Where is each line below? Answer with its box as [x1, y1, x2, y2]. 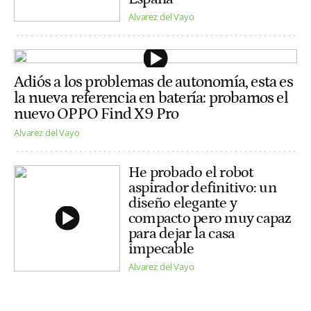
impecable [128, 239, 194, 258]
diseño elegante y [128, 194, 237, 212]
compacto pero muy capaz [128, 209, 292, 227]
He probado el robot [128, 163, 254, 181]
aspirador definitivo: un [128, 178, 276, 196]
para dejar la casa [128, 224, 235, 242]
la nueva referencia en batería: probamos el [14, 90, 288, 108]
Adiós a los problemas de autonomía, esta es [14, 74, 293, 92]
